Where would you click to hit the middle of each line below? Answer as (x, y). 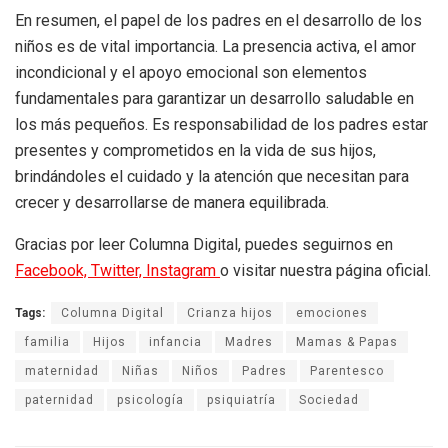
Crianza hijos (230, 313)
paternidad (59, 400)
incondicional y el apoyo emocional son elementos (191, 73)
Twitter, (118, 271)
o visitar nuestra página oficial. (325, 271)
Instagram (183, 271)
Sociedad (329, 400)
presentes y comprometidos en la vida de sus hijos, (195, 151)
